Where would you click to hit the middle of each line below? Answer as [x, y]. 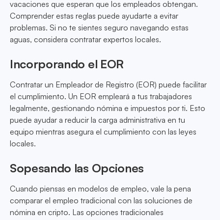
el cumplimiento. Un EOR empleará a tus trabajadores [101, 96]
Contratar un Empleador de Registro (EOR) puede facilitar [108, 85]
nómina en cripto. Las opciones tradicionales [87, 212]
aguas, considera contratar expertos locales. [85, 40]
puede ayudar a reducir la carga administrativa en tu [97, 120]
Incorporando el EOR [67, 64]
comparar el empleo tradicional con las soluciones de [101, 201]
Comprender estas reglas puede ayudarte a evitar [94, 16]
